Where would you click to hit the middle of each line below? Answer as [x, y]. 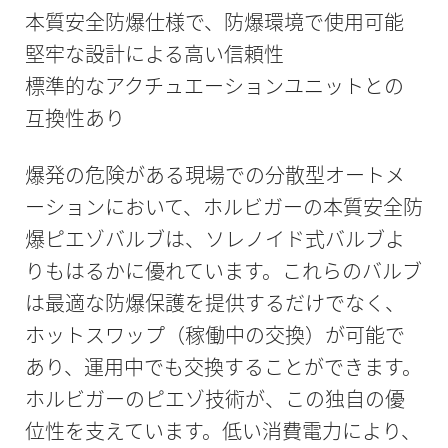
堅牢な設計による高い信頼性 [154, 54]
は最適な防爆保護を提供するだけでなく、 [214, 303]
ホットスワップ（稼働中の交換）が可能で [214, 335]
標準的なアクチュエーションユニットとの [214, 86]
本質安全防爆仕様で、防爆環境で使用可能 [214, 22]
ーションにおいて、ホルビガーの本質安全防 [223, 207]
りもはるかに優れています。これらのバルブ [223, 271]
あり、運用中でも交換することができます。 [223, 367]
